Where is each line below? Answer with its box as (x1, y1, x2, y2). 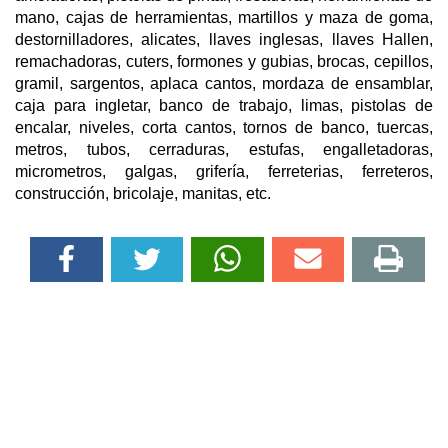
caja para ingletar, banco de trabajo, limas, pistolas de (15, 96, 433, 114)
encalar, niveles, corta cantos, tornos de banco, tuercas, (15, 118, 433, 136)
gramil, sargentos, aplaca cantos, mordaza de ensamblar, (15, 74, 433, 92)
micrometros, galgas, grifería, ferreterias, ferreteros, (15, 162, 433, 180)
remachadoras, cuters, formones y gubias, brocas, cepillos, (15, 52, 433, 70)
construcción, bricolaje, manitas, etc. (15, 184, 271, 202)
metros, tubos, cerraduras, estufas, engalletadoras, (15, 140, 433, 158)
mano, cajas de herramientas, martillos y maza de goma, (15, 8, 433, 26)
